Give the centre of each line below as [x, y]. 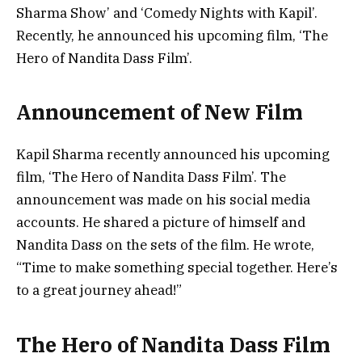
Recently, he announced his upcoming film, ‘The [172, 35]
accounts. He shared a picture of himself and [161, 223]
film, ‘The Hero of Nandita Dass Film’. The [151, 177]
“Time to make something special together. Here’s [177, 268]
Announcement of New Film [160, 112]
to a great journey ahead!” [99, 290]
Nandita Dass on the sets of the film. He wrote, [165, 245]
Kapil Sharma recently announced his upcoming [173, 155]
